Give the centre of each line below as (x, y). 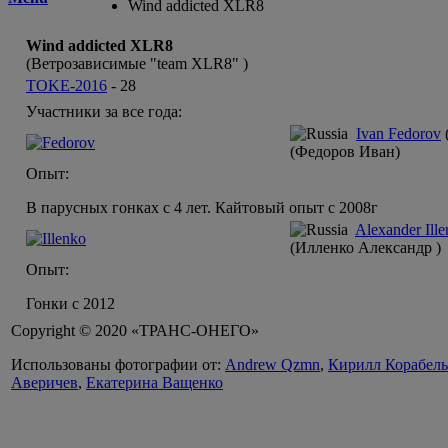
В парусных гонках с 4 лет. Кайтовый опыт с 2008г (202, 208)
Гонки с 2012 (70, 304)
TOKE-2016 (66, 86)
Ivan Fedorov (398, 134)
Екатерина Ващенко (154, 383)
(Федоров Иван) (345, 152)
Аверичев (44, 383)
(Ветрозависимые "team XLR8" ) (137, 64)
